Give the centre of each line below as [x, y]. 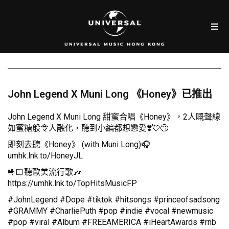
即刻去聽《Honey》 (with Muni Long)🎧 [79, 145]
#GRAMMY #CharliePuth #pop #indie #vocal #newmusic [110, 211]
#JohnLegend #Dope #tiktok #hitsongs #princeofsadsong [114, 200]
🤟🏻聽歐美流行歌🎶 [44, 172]
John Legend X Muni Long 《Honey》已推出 [110, 94]
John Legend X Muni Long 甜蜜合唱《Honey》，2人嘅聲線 [114, 117]
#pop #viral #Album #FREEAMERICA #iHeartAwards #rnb [112, 222]
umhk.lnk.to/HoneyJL [45, 156]
